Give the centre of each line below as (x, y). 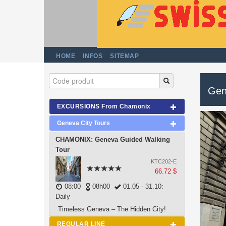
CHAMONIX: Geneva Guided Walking (113, 139)
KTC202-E (164, 161)
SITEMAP (125, 56)
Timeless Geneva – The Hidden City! (112, 209)
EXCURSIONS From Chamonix (104, 106)
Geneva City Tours (83, 123)
